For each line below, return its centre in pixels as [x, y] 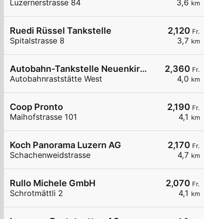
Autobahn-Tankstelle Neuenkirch [143, 69]
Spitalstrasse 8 [37, 41]
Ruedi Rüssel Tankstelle [61, 31]
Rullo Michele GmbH [53, 183]
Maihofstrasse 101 [44, 117]
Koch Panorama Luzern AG [66, 145]
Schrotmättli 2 [36, 193]
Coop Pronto [36, 107]
